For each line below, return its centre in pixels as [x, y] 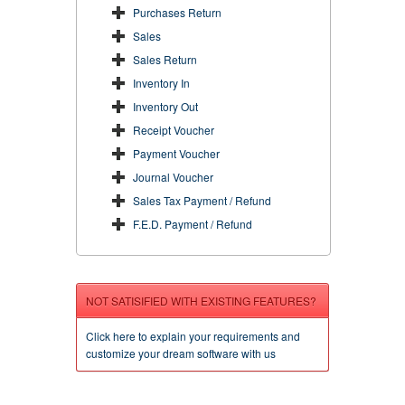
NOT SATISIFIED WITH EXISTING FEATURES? [201, 300]
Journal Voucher [173, 176]
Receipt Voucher [174, 129]
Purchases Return [177, 12]
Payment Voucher [176, 153]
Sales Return [165, 59]
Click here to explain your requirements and [193, 335]
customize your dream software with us [181, 353]
